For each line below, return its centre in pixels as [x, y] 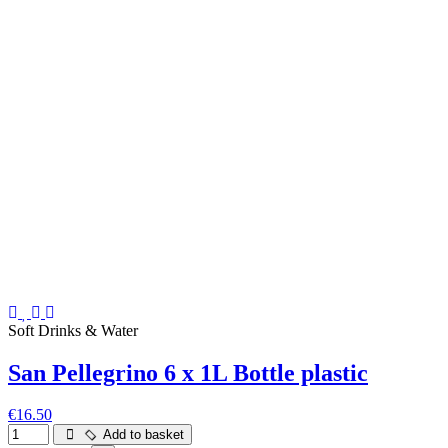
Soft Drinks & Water [73, 330]
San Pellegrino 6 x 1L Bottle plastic [188, 372]
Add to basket [142, 435]
